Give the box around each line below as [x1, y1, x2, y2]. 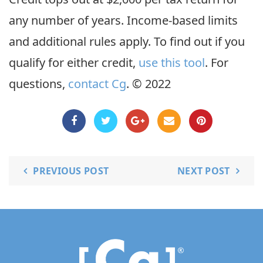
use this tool [139, 55, 205, 70]
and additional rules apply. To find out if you [9, 33, 245, 49]
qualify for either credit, [9, 55, 139, 70]
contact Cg [68, 76, 126, 92]
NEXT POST [177, 164, 230, 177]
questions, [9, 76, 68, 92]
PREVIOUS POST [33, 164, 109, 177]
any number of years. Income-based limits [9, 12, 238, 28]
